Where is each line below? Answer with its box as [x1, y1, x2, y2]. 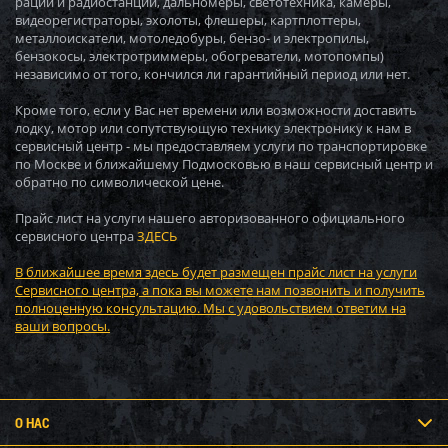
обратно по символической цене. [15, 173, 224, 191]
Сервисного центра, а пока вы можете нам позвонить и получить [15, 281, 425, 299]
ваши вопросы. [15, 317, 110, 335]
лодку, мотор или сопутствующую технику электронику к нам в [15, 119, 411, 137]
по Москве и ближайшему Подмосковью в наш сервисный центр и [15, 155, 433, 173]
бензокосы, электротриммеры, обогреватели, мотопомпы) [15, 47, 384, 65]
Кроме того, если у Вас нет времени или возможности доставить [15, 101, 417, 119]
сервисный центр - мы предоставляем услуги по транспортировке [15, 137, 427, 155]
